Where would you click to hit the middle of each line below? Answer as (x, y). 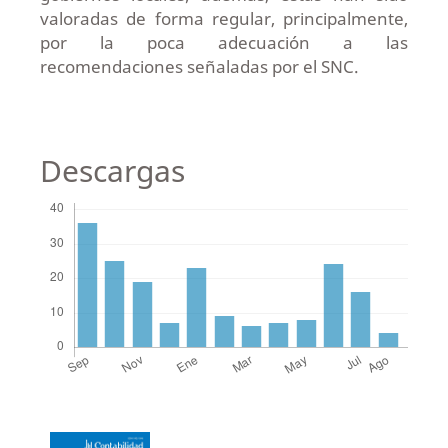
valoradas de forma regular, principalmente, (224, 19)
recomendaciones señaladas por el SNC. (199, 67)
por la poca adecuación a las (224, 43)
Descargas (112, 171)
